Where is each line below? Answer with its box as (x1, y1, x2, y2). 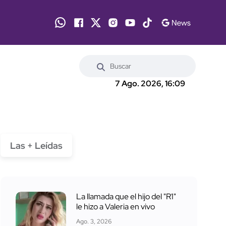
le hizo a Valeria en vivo (76, 201, 155, 212)
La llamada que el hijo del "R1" (76, 191, 176, 202)
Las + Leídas (10, 139, 63, 151)
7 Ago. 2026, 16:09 (115, 78, 185, 89)
